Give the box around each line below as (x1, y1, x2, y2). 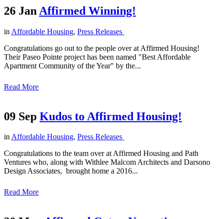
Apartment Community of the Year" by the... (4, 61, 141, 70)
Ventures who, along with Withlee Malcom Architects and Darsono (4, 158, 210, 167)
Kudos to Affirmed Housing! (40, 109, 182, 123)
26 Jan (4, 4, 37, 17)
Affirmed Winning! (39, 4, 136, 17)
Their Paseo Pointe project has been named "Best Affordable (4, 52, 191, 61)
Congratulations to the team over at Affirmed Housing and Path (4, 149, 198, 158)
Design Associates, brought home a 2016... (4, 167, 138, 175)
